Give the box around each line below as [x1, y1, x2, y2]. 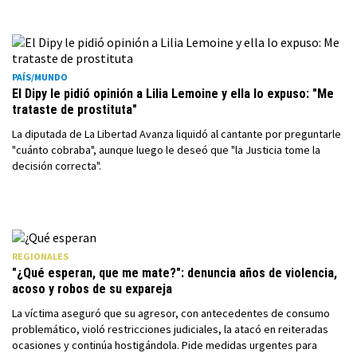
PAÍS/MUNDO [12, 71, 68, 83]
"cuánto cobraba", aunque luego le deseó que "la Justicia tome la [12, 143, 320, 157]
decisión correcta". [12, 159, 101, 173]
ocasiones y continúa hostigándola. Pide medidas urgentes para [12, 338, 317, 352]
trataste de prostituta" [12, 102, 137, 117]
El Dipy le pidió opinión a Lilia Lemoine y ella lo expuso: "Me [12, 86, 334, 101]
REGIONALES [12, 250, 69, 262]
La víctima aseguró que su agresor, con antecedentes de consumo [12, 306, 330, 320]
